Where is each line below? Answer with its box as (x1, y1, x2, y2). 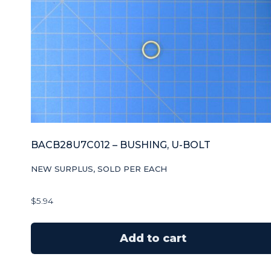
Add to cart (119, 232, 186, 246)
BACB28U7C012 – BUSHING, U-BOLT (31, 139, 211, 151)
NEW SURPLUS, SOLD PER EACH (31, 164, 167, 174)
